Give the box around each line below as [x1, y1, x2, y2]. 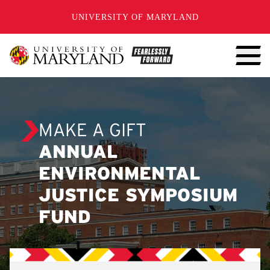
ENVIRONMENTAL [39, 166, 200, 183]
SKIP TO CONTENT [19, 6, 111, 16]
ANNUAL [39, 145, 118, 162]
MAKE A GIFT [39, 123, 146, 140]
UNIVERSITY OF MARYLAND [71, 12, 199, 22]
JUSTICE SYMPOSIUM [39, 188, 237, 205]
